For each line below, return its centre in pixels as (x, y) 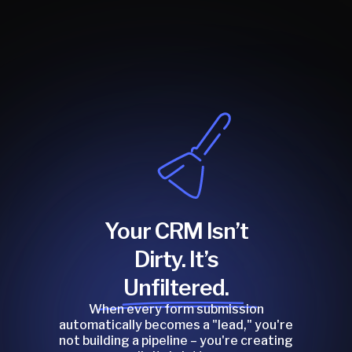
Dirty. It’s (176, 259)
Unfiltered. (176, 287)
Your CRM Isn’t (176, 231)
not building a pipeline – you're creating (176, 340)
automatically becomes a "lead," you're (176, 324)
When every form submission (176, 309)
